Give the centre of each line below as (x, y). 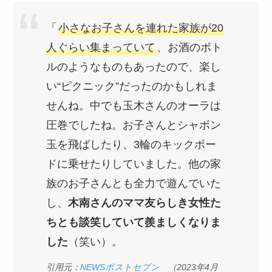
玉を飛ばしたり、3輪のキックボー (131, 144)
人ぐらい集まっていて (101, 47)
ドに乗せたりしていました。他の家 (134, 164)
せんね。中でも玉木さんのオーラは (134, 105)
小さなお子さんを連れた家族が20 (141, 28)
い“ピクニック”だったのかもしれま (132, 86)
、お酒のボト (190, 47)
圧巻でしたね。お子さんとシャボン (134, 125)
